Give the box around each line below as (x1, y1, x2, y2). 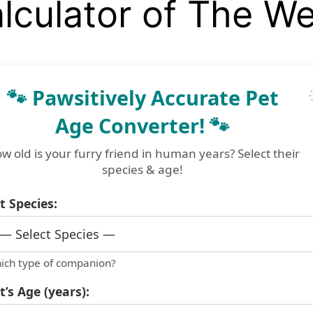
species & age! (102, 161, 183, 178)
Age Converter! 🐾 (55, 112, 230, 140)
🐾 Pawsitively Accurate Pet (6, 84, 279, 112)
